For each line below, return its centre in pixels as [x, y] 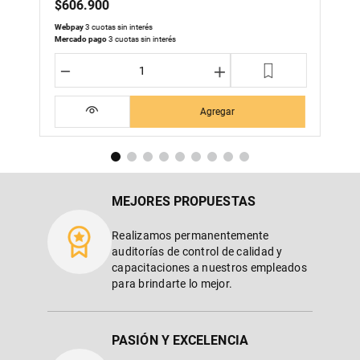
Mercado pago [81, 39]
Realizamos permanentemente [190, 235]
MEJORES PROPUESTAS [184, 201]
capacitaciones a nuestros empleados [209, 268]
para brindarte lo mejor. [172, 284]
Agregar [218, 112]
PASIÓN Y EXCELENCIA [180, 340]
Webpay [69, 27]
